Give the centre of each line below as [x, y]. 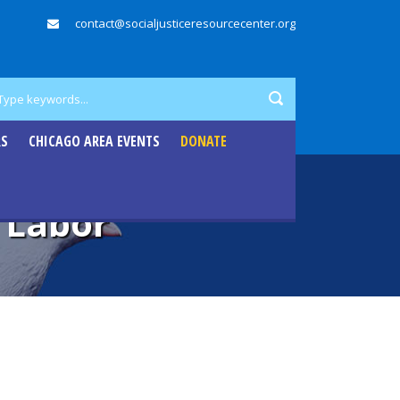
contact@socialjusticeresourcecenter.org [185, 23]
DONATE [204, 141]
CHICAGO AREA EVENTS [94, 141]
